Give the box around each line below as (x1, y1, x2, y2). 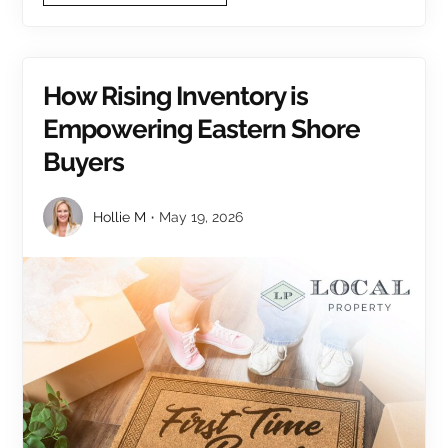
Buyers (43, 146, 125, 177)
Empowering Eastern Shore (43, 113, 361, 144)
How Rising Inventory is (43, 80, 309, 111)
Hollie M (93, 208, 147, 225)
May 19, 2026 (159, 208, 244, 225)
